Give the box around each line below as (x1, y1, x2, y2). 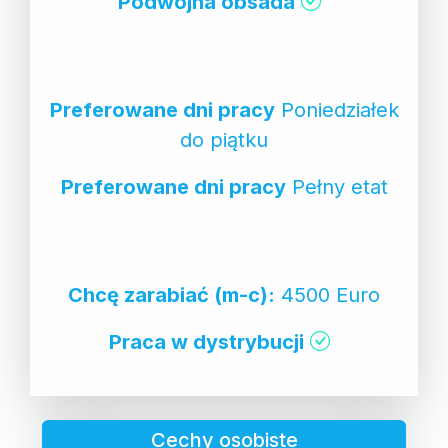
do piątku (180, 127, 268, 152)
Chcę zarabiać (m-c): (68, 282, 275, 307)
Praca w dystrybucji (108, 329, 304, 354)
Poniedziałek (274, 97, 399, 122)
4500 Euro (275, 282, 380, 307)
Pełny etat (285, 174, 388, 199)
